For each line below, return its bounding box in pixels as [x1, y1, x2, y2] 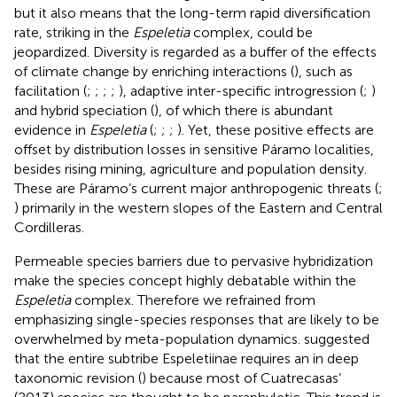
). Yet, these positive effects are [177, 121, 374, 138]
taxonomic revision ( [14, 369, 142, 386]
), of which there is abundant [154, 101, 333, 119]
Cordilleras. [14, 218, 84, 236]
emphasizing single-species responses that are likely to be [14, 310, 379, 328]
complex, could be [190, 23, 313, 41]
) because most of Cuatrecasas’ [142, 369, 341, 386]
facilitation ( [14, 82, 87, 99]
